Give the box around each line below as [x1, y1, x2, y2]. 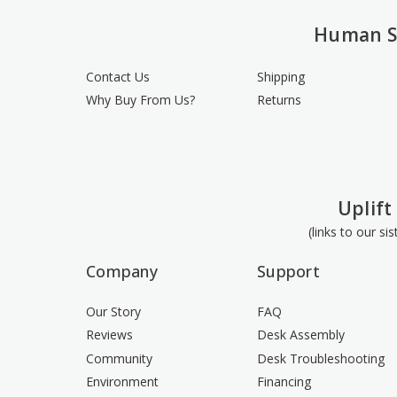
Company [86, 261, 158, 283]
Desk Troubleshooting [257, 349, 385, 367]
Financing [257, 372, 312, 390]
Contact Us [86, 67, 151, 85]
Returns [257, 90, 302, 108]
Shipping [257, 67, 306, 85]
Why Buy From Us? [86, 90, 196, 108]
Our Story [86, 303, 142, 321]
